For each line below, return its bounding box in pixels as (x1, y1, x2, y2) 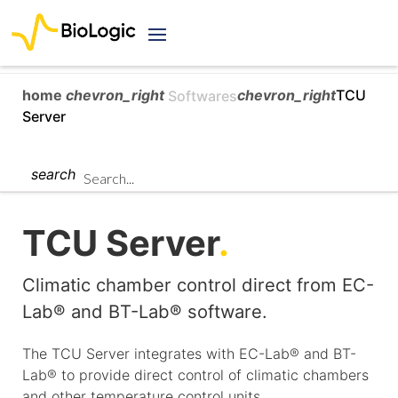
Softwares (168, 87, 237, 106)
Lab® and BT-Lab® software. (22, 299, 267, 322)
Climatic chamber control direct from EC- (22, 273, 374, 296)
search (31, 164, 76, 183)
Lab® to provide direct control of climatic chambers (22, 365, 369, 384)
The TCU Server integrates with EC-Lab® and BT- (22, 344, 356, 362)
